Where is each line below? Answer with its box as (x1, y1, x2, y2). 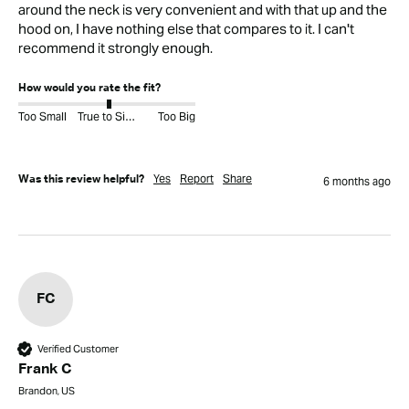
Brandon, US (18, 384, 75, 398)
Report (180, 172, 214, 186)
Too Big (158, 110, 195, 124)
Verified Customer (37, 341, 119, 355)
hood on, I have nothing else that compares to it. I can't (18, 20, 354, 38)
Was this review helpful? (18, 174, 144, 186)
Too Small (18, 110, 67, 124)
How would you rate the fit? (18, 83, 161, 95)
